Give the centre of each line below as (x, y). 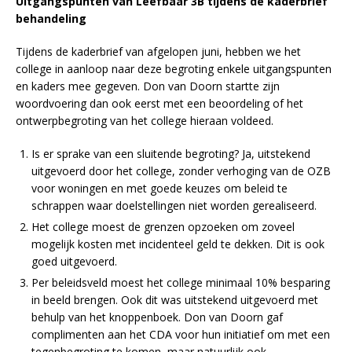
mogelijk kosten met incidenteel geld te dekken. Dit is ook (178, 244)
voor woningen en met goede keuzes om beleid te (159, 188)
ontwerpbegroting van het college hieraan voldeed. (145, 120)
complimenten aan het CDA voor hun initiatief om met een (181, 334)
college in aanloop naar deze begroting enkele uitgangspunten (174, 68)
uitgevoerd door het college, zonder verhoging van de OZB (181, 170)
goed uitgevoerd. (74, 261)
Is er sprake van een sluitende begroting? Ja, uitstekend (171, 153)
